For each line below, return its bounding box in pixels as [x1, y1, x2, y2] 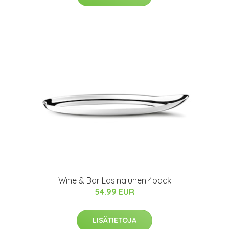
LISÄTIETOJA [93, 216, 136, 225]
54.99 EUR [95, 187, 134, 197]
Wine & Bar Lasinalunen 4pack [58, 175, 171, 186]
